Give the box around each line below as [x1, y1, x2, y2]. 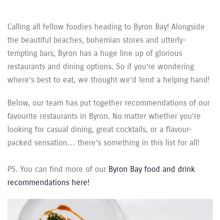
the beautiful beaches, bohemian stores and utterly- [7, 35, 186, 45]
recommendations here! [7, 177, 89, 187]
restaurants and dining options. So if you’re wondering [7, 61, 194, 71]
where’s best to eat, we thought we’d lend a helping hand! [7, 75, 210, 84]
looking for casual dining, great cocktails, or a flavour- [7, 124, 192, 134]
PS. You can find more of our [7, 164, 109, 174]
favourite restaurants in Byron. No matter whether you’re [7, 111, 201, 121]
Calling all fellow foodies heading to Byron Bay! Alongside [7, 22, 205, 31]
